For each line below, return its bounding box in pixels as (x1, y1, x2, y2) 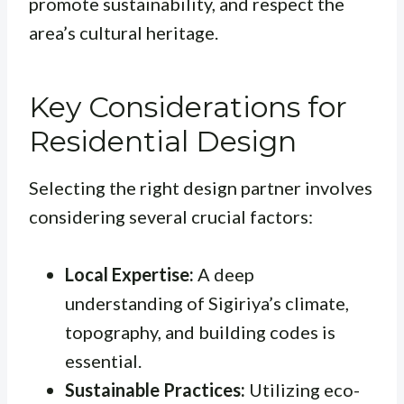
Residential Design (29, 123, 297, 159)
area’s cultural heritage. (29, 21, 218, 43)
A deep (194, 262, 254, 285)
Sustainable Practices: (65, 378, 245, 400)
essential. (65, 349, 142, 372)
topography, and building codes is (65, 320, 335, 343)
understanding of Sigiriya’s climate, (65, 291, 349, 314)
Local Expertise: (65, 262, 194, 285)
